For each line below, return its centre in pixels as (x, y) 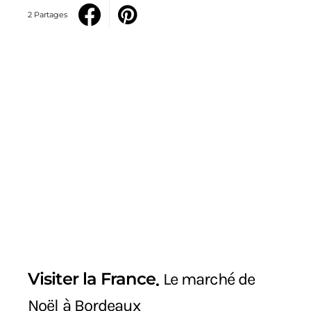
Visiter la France (92, 279)
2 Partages (48, 14)
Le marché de (209, 279)
